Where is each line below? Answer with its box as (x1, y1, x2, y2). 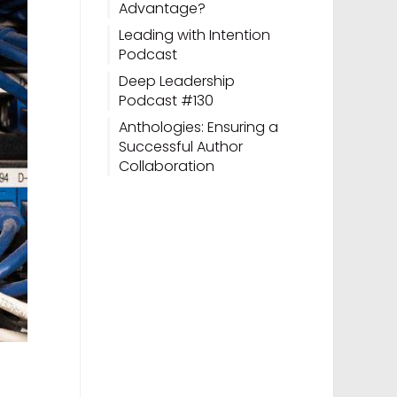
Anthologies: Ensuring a (118, 117, 278, 137)
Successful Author (118, 136, 243, 157)
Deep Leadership (118, 71, 235, 91)
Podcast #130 (118, 90, 214, 111)
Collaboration (118, 156, 214, 176)
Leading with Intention (118, 25, 270, 45)
